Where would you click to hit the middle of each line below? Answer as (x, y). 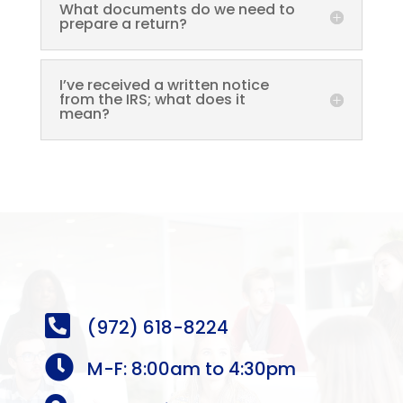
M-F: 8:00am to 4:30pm (192, 369)
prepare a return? (123, 24)
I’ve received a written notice (164, 85)
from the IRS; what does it (152, 99)
